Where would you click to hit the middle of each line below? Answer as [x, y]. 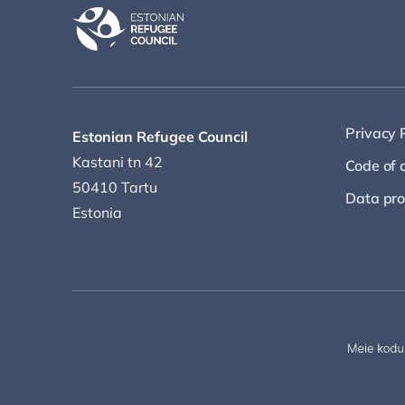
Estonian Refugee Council [160, 137]
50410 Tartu [115, 187]
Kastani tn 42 [118, 162]
